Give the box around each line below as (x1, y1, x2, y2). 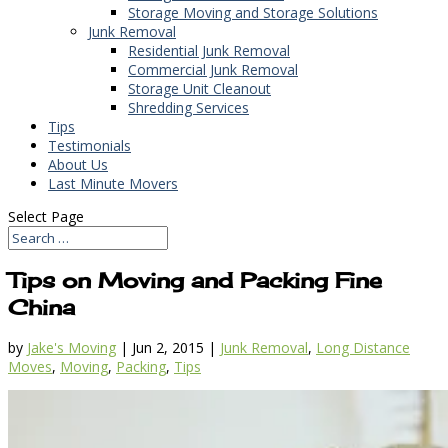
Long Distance (316, 338, 410, 358)
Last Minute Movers (48, 173, 178, 193)
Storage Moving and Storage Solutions (128, 2, 378, 22)
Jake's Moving (27, 338, 116, 358)
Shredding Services (128, 97, 249, 117)
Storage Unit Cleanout (128, 78, 271, 98)
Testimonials (48, 135, 131, 155)
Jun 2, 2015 (132, 338, 204, 358)
